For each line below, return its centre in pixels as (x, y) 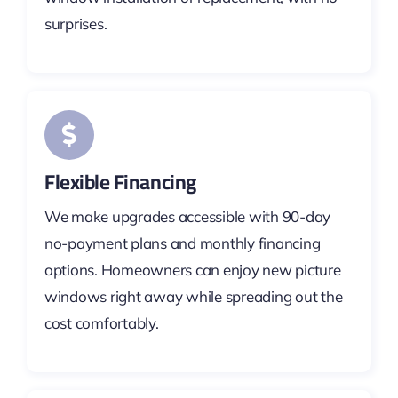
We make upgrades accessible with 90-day (187, 217)
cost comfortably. (101, 323)
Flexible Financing (120, 182)
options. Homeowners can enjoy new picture (192, 270)
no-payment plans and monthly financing (182, 243)
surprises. (76, 23)
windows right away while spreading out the (193, 297)
